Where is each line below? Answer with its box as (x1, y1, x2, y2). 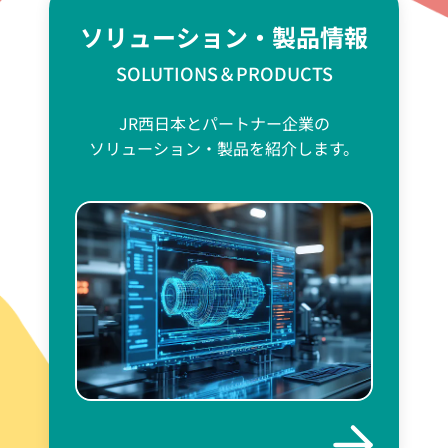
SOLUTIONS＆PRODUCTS (115, 59, 333, 86)
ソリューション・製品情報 (80, 18, 368, 54)
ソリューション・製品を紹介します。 (89, 135, 359, 160)
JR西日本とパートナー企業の (118, 110, 330, 135)
